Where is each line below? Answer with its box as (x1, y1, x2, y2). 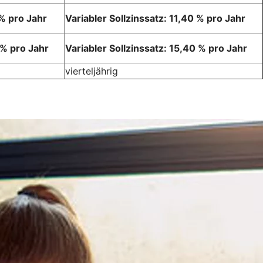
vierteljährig (65, 65, 118, 77)
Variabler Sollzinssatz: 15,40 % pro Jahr (65, 42, 247, 55)
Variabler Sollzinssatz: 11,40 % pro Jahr (65, 12, 245, 25)
